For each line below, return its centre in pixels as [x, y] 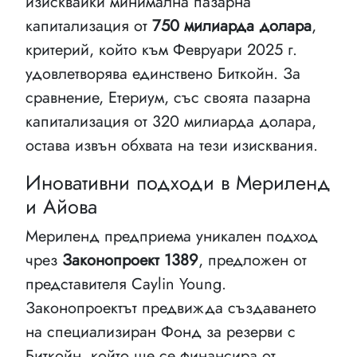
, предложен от [253, 260]
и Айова [61, 206]
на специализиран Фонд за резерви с [161, 331]
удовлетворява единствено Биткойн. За [163, 73]
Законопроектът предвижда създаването [171, 308]
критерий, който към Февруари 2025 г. [161, 49]
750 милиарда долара [232, 25]
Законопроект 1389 [130, 260]
